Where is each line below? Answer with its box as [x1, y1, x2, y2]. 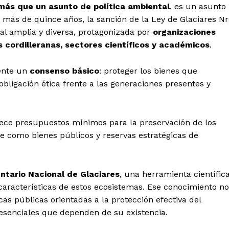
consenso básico [30, 66, 99, 76]
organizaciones [153, 27, 216, 37]
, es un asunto [170, 2, 226, 12]
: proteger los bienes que [99, 66, 197, 76]
